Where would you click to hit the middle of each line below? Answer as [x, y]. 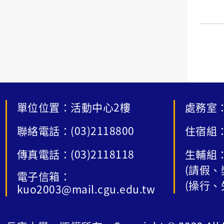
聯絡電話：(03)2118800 [76, 130]
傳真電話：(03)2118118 [76, 154]
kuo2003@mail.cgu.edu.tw [86, 189]
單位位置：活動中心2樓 [74, 107]
